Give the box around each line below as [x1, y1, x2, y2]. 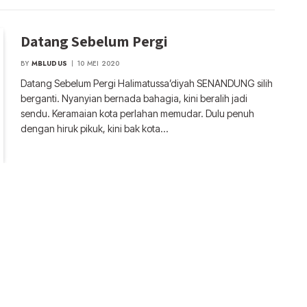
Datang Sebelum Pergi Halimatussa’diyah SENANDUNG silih [21, 77, 273, 89]
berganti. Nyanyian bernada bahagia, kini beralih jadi [21, 92, 248, 104]
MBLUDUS [31, 58, 68, 69]
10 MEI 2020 [77, 58, 120, 69]
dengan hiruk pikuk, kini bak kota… [21, 122, 169, 134]
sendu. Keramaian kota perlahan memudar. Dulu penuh [21, 107, 255, 119]
